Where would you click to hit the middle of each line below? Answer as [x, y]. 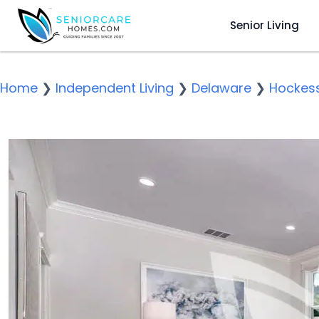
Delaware [221, 88]
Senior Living [264, 25]
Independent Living [115, 88]
